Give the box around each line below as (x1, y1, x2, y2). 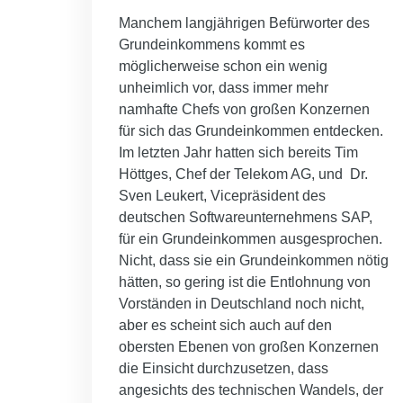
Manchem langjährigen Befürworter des (119, 15, 370, 31)
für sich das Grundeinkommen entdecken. (119, 123, 383, 139)
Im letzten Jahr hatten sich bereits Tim (119, 145, 358, 161)
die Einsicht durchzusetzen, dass (119, 361, 328, 377)
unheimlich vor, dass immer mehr (119, 80, 328, 96)
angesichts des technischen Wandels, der (119, 382, 383, 399)
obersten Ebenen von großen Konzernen (119, 339, 379, 355)
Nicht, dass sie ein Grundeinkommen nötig (119, 253, 389, 269)
